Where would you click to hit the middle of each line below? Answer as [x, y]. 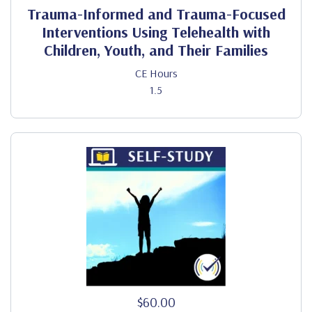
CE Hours [156, 73]
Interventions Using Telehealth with [156, 32]
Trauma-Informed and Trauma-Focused [156, 14]
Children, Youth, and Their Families [156, 50]
